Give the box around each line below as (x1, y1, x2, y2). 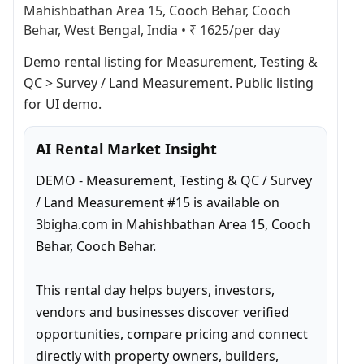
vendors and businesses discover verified (36, 303, 289, 321)
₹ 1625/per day (189, 21, 280, 39)
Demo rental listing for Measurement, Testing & (24, 53, 318, 71)
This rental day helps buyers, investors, (36, 281, 275, 299)
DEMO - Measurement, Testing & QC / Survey (36, 171, 312, 189)
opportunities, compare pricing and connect (36, 325, 308, 343)
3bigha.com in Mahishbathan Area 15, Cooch (36, 215, 310, 233)
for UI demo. (24, 95, 102, 113)
